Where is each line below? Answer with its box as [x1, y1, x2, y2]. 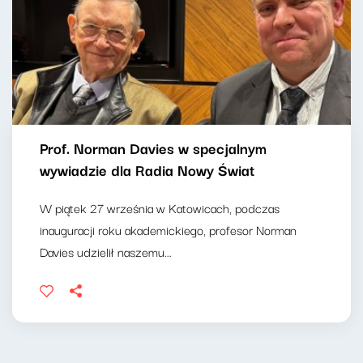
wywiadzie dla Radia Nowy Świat [40, 158, 254, 181]
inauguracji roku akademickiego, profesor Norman [40, 220, 297, 240]
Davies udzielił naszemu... [40, 241, 172, 262]
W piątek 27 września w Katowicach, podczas [40, 198, 280, 218]
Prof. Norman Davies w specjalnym [40, 136, 267, 160]
